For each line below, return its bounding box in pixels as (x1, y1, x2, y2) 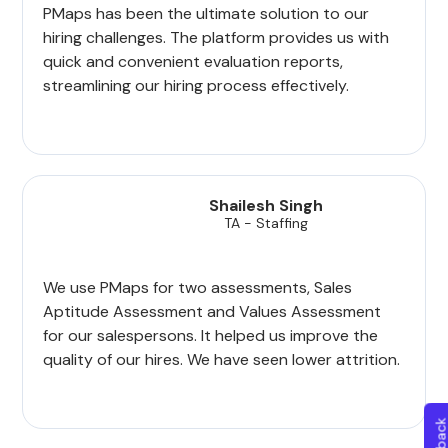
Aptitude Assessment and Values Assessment (43, 301, 382, 323)
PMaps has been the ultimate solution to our (43, 3, 370, 25)
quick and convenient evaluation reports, (43, 51, 344, 73)
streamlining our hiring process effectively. (43, 75, 350, 97)
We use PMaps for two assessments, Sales (43, 277, 353, 299)
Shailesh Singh (209, 195, 324, 217)
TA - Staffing (224, 214, 309, 233)
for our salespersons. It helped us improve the (43, 325, 379, 347)
